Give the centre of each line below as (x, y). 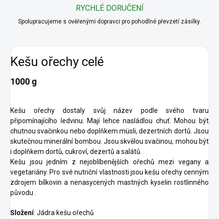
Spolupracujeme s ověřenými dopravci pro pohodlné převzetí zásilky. (109, 22)
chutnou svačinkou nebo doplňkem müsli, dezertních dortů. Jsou (109, 131)
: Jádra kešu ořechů (64, 213)
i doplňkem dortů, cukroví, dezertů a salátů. (76, 152)
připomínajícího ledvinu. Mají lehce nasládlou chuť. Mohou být (109, 121)
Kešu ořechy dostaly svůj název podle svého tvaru (109, 111)
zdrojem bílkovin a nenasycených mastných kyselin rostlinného (109, 183)
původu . (23, 193)
